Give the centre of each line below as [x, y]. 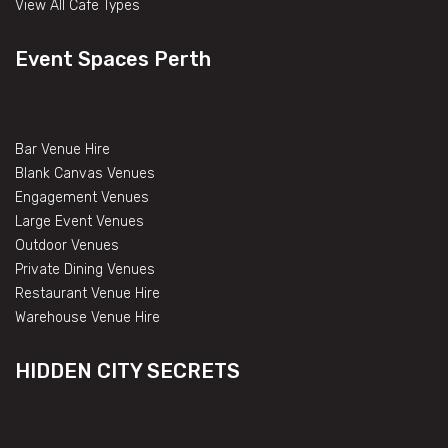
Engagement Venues [82, 197]
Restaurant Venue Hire [87, 293]
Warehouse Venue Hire [87, 317]
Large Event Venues [79, 221]
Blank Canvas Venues [85, 173]
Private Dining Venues [85, 269]
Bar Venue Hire [62, 149]
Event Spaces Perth [113, 58]
